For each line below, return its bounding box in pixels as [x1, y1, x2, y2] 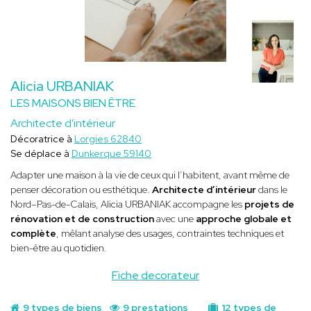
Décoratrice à [10, 132, 74, 145]
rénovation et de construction [10, 212, 154, 225]
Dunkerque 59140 [72, 146, 151, 160]
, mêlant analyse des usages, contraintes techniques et [56, 226, 284, 239]
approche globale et [196, 212, 292, 225]
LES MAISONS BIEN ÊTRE [10, 95, 135, 110]
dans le [256, 183, 287, 196]
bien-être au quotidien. [10, 241, 107, 254]
